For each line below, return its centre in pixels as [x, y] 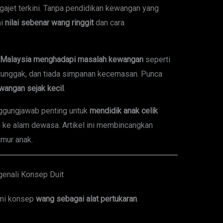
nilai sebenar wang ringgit [49, 23]
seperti [157, 60]
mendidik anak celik [123, 111]
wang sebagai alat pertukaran [86, 199]
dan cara [109, 23]
